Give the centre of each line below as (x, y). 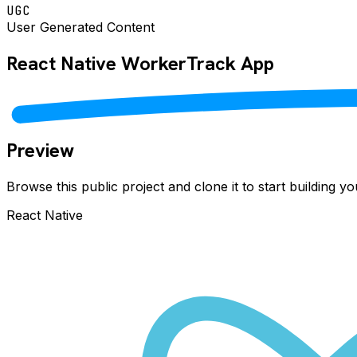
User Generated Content (80, 27)
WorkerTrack (178, 63)
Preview (40, 150)
